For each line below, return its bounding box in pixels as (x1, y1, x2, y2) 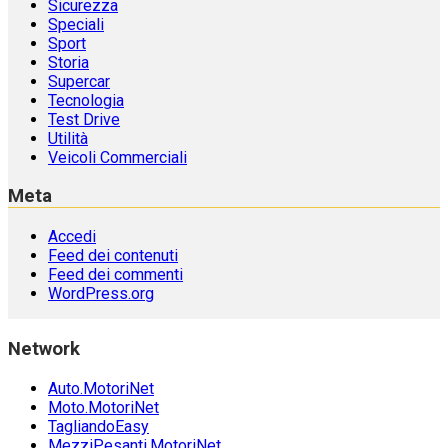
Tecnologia (48, 90, 124, 110)
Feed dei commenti (48, 265, 183, 285)
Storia (48, 52, 89, 72)
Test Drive (48, 109, 120, 129)
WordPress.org (48, 284, 154, 304)
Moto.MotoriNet (48, 397, 159, 417)
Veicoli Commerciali (48, 147, 187, 167)
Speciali (48, 14, 104, 34)
